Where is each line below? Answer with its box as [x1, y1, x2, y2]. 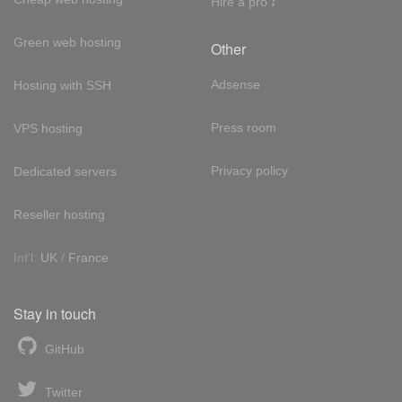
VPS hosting [13, 120, 83, 135]
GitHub [40, 341, 84, 356]
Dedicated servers [13, 163, 117, 179]
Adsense [210, 76, 260, 92]
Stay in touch [13, 302, 96, 324]
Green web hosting [13, 34, 121, 49]
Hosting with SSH [13, 77, 111, 92]
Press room [210, 119, 276, 135]
